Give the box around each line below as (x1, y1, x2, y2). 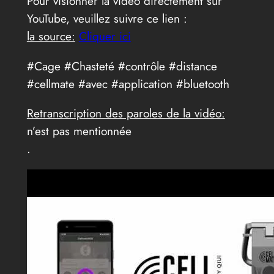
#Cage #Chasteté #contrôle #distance (26, 57, 217, 75)
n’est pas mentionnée (26, 122, 131, 139)
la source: (26, 28, 75, 45)
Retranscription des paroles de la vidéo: (26, 104, 225, 122)
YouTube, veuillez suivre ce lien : (26, 10, 187, 28)
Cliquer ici (78, 28, 131, 45)
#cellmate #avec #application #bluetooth (26, 75, 229, 92)
